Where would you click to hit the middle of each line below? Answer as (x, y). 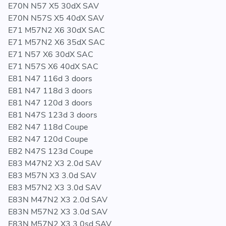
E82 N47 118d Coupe (48, 127)
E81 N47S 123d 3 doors (53, 115)
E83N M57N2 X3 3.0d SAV (58, 212)
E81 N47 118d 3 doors (50, 91)
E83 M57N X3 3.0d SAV (52, 176)
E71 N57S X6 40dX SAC (53, 67)
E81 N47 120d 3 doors (50, 103)
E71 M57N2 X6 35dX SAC (56, 43)
